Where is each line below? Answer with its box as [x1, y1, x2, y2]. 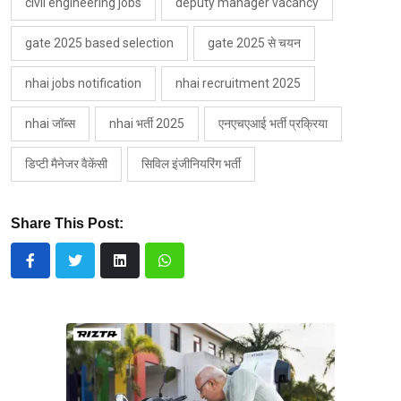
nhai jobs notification [25, 76, 141, 91]
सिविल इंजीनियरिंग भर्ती [141, 157, 241, 172]
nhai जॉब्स [25, 116, 75, 132]
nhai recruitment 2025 [175, 76, 301, 91]
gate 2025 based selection [25, 36, 174, 51]
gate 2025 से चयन [208, 36, 301, 51]
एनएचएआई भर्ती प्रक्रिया [218, 116, 328, 132]
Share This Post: [11, 216, 124, 232]
